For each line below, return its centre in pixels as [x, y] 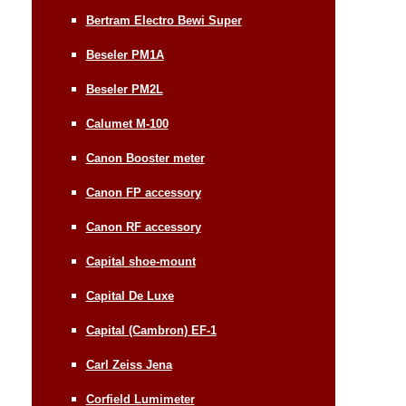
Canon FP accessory [143, 192]
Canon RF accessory [143, 227]
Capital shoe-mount [140, 261]
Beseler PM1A [125, 54]
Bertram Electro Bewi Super [164, 20]
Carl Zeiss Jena [129, 364]
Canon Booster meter [145, 158]
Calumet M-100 [127, 123]
